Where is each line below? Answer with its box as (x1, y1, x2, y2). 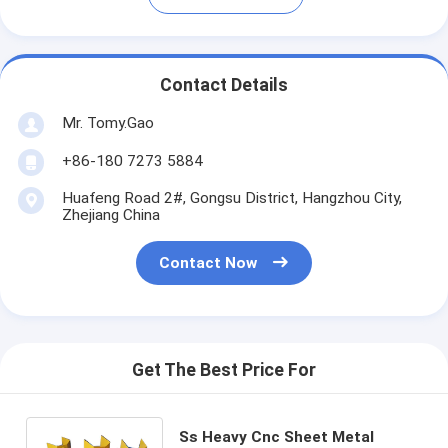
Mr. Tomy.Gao (61, 113, 154, 132)
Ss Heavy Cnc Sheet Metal (178, 427, 374, 446)
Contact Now (159, 254, 258, 273)
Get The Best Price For (132, 360, 316, 381)
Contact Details (160, 75, 288, 96)
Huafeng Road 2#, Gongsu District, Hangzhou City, (61, 188, 402, 207)
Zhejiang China (61, 205, 160, 224)
